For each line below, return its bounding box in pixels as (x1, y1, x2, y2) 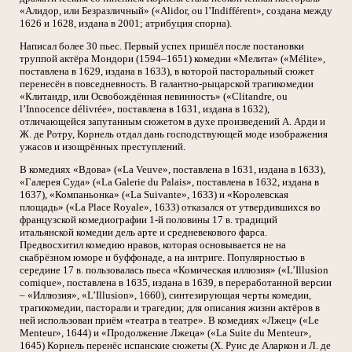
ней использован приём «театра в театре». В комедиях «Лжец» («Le (20, 314, 319, 326)
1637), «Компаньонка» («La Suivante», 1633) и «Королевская (20, 189, 288, 200)
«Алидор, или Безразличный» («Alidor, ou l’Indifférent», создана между (20, 5, 332, 16)
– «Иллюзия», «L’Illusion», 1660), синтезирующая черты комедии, (20, 289, 311, 301)
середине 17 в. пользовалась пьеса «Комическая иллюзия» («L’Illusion (20, 264, 328, 276)
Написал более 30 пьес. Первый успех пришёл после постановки (20, 40, 304, 52)
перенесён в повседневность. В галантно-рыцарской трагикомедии (20, 78, 313, 90)
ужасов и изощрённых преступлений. (20, 141, 185, 152)
